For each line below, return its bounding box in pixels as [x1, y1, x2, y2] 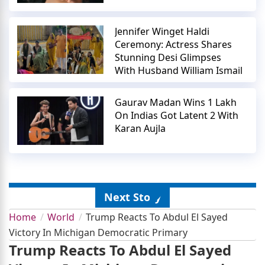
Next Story [104, 190, 161, 205]
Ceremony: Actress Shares [115, 37, 232, 51]
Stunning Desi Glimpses [115, 50, 222, 64]
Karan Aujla [115, 121, 166, 135]
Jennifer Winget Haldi [115, 24, 210, 38]
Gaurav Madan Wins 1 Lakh [115, 95, 237, 109]
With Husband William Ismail [115, 63, 243, 77]
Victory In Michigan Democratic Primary [9, 226, 188, 240]
